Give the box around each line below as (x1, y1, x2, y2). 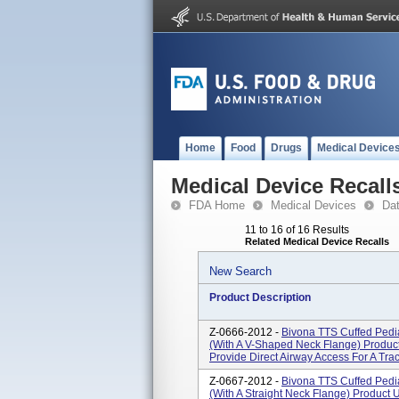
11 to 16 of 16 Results (245, 224, 349, 236)
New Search (209, 265, 272, 278)
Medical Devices (271, 199, 356, 212)
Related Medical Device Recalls (245, 236, 389, 247)
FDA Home (189, 199, 245, 212)
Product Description (209, 291, 311, 304)
